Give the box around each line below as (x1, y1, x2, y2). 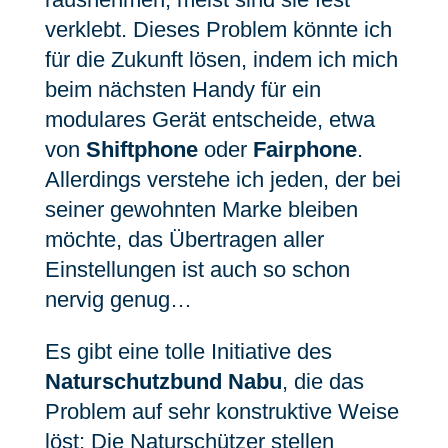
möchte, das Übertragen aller (44, 227, 324, 252)
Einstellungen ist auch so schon (44, 257, 350, 282)
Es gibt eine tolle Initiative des (44, 339, 332, 364)
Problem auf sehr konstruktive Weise (44, 399, 399, 424)
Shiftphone (85, 137, 198, 162)
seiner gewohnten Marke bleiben (44, 197, 358, 222)
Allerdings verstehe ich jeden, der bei (44, 167, 401, 192)
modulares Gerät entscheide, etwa (44, 107, 375, 132)
